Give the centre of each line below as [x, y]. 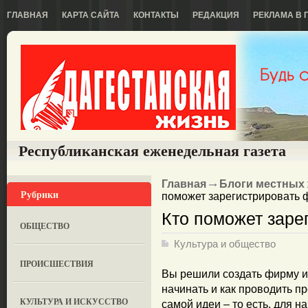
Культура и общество [225, 244]
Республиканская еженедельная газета [152, 151]
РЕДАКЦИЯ [216, 15]
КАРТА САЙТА [91, 15]
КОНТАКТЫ [156, 15]
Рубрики [40, 194]
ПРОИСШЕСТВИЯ [57, 264]
